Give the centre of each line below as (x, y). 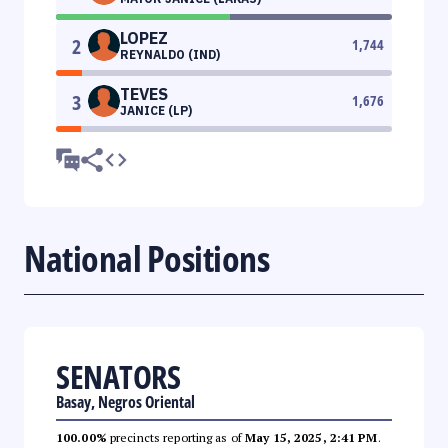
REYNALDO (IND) (170, 54)
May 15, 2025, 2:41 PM (311, 437)
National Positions (146, 258)
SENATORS (118, 376)
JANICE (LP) (156, 110)
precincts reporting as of (176, 437)
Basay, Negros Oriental (125, 401)
